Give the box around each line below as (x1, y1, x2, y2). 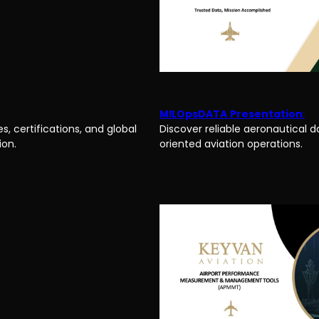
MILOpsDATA (159, 107, 227, 122)
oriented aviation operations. (159, 137, 303, 152)
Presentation (230, 107, 303, 122)
